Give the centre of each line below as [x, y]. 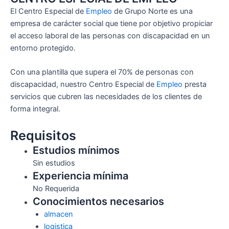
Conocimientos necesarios [98, 201]
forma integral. [35, 109]
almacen [58, 214]
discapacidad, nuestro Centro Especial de [83, 85]
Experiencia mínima [80, 176]
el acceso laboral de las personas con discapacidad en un [110, 36]
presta [194, 85]
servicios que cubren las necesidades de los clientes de [106, 97]
